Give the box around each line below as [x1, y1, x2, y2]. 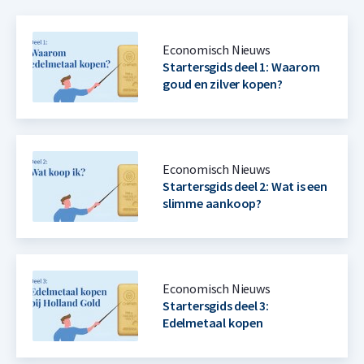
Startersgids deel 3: [162, 297, 270, 314]
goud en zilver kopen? [162, 76, 283, 93]
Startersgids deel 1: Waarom [162, 58, 320, 76]
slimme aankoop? [162, 195, 262, 212]
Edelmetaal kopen [162, 314, 263, 331]
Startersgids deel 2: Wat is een [162, 178, 327, 195]
